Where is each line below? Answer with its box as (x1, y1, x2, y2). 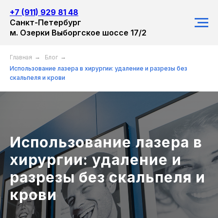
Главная (10, 54, 32, 61)
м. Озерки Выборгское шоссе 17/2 (10, 28, 146, 37)
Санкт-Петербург (10, 18, 81, 27)
